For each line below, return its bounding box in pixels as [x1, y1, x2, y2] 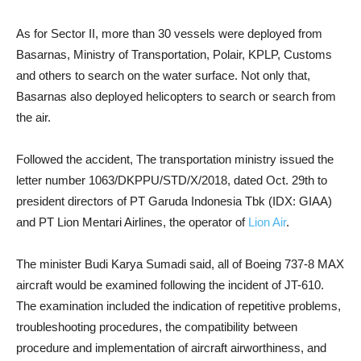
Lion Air [248, 215, 286, 229]
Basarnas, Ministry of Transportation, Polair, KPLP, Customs [16, 48, 332, 61]
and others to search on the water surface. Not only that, [16, 68, 310, 82]
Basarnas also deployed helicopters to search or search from [16, 89, 336, 103]
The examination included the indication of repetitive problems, [16, 299, 341, 313]
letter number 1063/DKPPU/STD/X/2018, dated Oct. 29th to [16, 173, 327, 187]
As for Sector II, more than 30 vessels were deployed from [16, 27, 322, 40]
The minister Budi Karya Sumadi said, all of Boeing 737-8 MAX [16, 257, 344, 271]
